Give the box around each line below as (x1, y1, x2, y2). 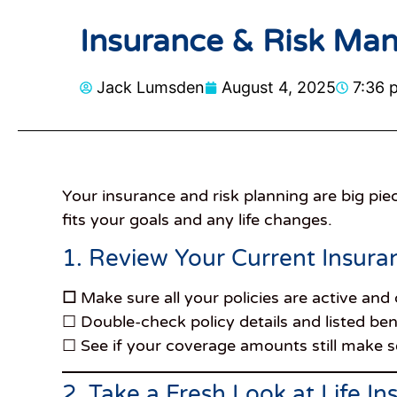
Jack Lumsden (97, 78, 205, 97)
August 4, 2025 (222, 78, 336, 97)
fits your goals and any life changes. (62, 210, 332, 230)
